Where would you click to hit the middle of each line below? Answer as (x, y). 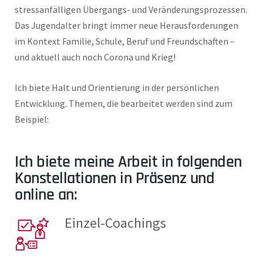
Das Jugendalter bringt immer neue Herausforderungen (127, 26)
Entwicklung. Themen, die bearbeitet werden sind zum (124, 104)
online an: (46, 195)
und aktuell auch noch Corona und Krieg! (95, 57)
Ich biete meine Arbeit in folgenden (128, 162)
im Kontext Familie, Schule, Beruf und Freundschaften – (125, 41)
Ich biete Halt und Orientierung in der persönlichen (117, 88)
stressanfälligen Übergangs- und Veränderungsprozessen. (131, 10)
